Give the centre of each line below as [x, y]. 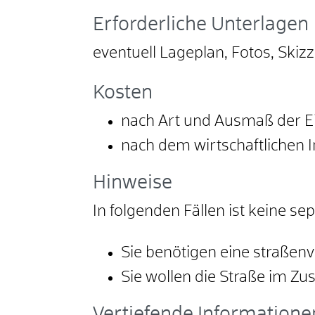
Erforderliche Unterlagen [201, 25]
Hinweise [133, 184]
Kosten [123, 94]
